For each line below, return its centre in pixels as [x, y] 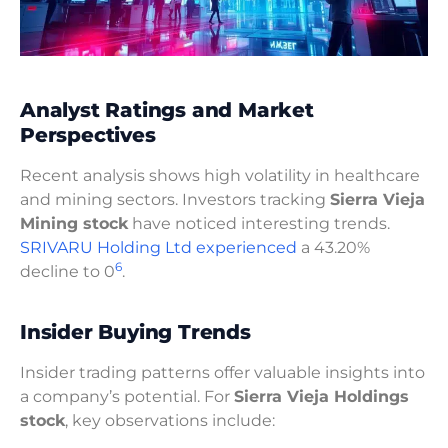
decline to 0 [67, 272]
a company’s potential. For [127, 396]
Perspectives [88, 135]
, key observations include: [170, 420]
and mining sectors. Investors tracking [175, 200]
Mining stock [74, 224]
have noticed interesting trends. [259, 224]
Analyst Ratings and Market [167, 110]
